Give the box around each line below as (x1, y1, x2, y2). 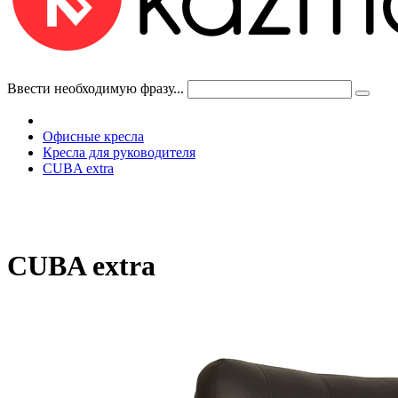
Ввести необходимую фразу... (7, 81, 184, 96)
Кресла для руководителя (43, 145, 195, 160)
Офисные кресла (43, 129, 144, 144)
